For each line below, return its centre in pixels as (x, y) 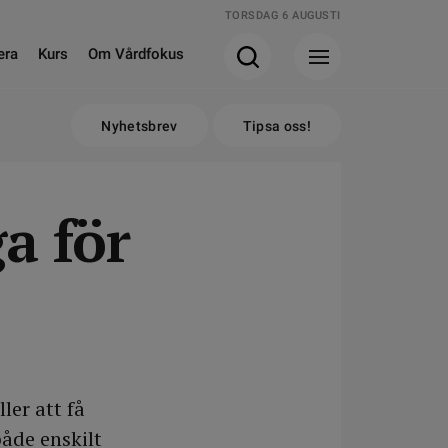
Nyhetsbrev (139, 126)
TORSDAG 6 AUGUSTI (282, 15)
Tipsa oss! (276, 126)
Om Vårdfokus (136, 54)
